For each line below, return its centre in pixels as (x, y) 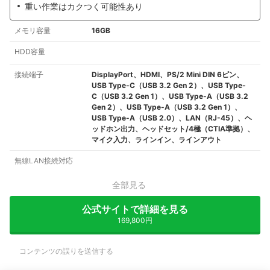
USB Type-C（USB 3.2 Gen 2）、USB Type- (169, 86)
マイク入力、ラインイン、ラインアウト (157, 140)
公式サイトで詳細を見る (135, 209)
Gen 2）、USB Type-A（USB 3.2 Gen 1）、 (167, 107)
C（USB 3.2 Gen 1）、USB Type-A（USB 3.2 (170, 96)
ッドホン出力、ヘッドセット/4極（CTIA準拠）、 (173, 129)
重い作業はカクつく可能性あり (84, 7)
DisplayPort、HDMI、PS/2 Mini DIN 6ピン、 (168, 75)
